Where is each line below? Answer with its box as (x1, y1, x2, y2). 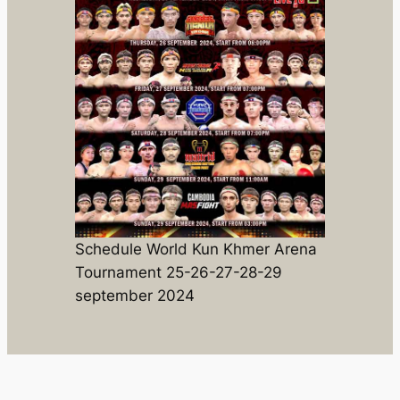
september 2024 (74, 287, 195, 305)
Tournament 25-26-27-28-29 (74, 263, 282, 282)
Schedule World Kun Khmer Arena (74, 240, 317, 259)
